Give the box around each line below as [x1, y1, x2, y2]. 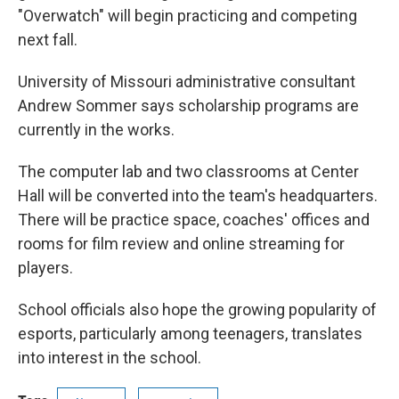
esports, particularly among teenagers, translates [18, 324, 362, 343]
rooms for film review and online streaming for [18, 234, 345, 253]
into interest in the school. [18, 348, 201, 367]
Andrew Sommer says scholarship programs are [18, 96, 359, 115]
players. [18, 258, 73, 277]
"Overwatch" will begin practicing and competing [18, 6, 357, 25]
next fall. [18, 30, 77, 49]
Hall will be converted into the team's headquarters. [18, 186, 378, 205]
